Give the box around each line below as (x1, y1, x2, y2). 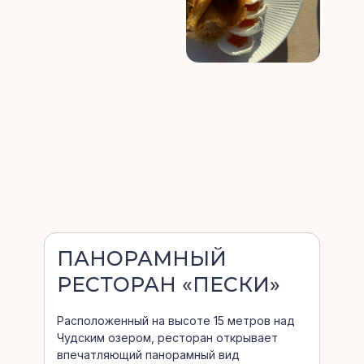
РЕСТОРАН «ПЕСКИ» (57, 272, 280, 297)
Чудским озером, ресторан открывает (57, 331, 278, 344)
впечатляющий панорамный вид (57, 348, 240, 362)
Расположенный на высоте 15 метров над (57, 314, 295, 327)
